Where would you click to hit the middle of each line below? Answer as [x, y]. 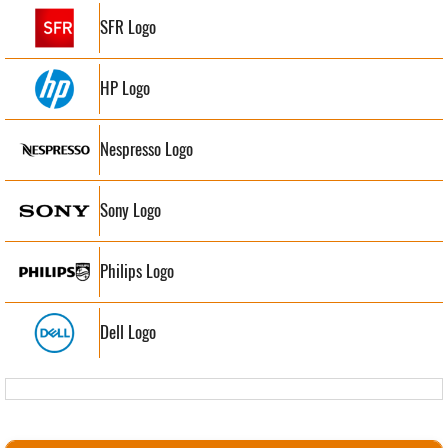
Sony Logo [130, 210]
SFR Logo [128, 27]
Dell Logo [128, 332]
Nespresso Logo [146, 149]
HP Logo [125, 88]
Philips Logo [137, 271]
